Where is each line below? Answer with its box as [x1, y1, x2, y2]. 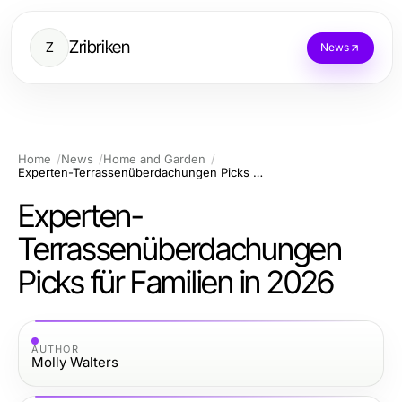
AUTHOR [31, 342, 79, 355]
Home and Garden [103, 152, 205, 166]
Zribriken [69, 37, 130, 57]
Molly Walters [31, 353, 118, 371]
